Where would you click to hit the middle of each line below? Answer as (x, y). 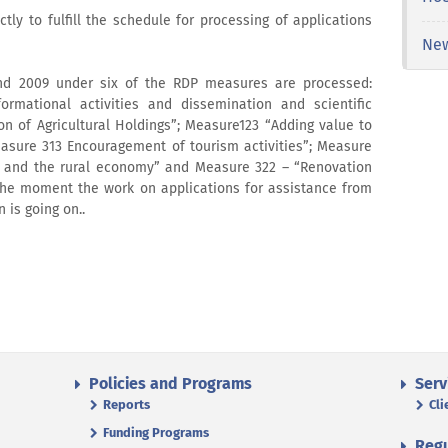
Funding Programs (156, 432)
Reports (126, 404)
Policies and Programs (170, 383)
